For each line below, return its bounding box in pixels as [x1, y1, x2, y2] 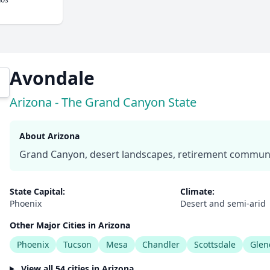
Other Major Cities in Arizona [10, 219, 130, 231]
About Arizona [19, 130, 80, 142]
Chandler [142, 239, 180, 250]
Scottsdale [194, 239, 236, 250]
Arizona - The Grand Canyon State [10, 94, 196, 110]
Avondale [10, 66, 95, 90]
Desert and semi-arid [180, 198, 266, 209]
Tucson [63, 239, 92, 250]
